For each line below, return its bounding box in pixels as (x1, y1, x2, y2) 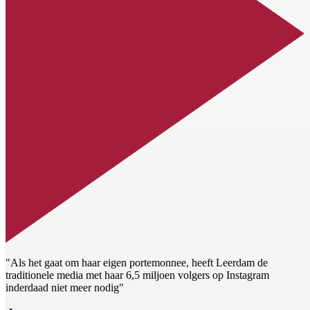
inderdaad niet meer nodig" (6, 282, 124, 294)
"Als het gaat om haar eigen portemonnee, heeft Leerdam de (6, 257, 268, 269)
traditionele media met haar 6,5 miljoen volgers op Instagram (6, 269, 269, 282)
